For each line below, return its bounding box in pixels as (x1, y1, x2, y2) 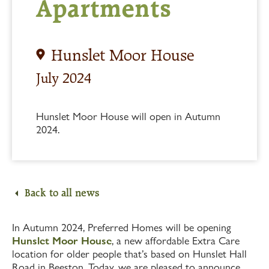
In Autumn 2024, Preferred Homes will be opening (12, 221, 231, 234)
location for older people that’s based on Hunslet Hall (12, 247, 247, 260)
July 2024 (36, 70, 91, 86)
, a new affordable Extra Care (112, 234, 240, 247)
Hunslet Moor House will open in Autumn (36, 110, 220, 122)
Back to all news (25, 187, 99, 199)
